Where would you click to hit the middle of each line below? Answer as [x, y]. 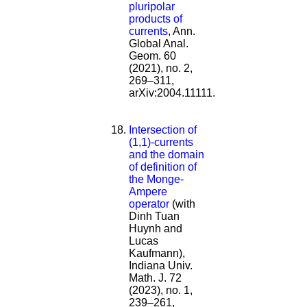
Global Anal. [159, 43]
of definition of [163, 167]
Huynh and [156, 228]
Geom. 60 [152, 56]
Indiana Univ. [161, 265]
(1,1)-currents [161, 142]
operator [149, 204]
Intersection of [163, 130]
